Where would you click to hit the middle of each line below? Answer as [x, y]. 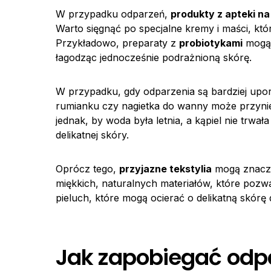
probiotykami [211, 43]
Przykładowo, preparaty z [117, 43]
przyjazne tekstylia [165, 169]
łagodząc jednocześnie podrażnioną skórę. [154, 57]
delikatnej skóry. [92, 135]
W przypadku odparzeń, [113, 14]
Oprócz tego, [87, 169]
